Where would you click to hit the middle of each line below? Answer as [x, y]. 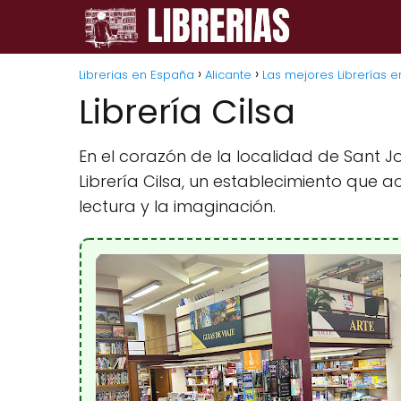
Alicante [228, 75]
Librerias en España [137, 75]
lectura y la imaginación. [177, 206]
